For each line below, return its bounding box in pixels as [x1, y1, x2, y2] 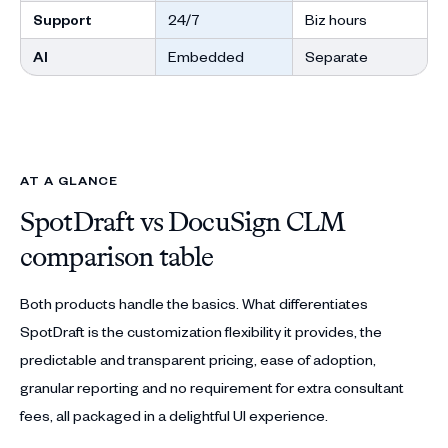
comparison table [20, 240, 214, 273]
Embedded [168, 47, 245, 66]
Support [33, 10, 92, 29]
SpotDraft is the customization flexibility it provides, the [20, 322, 382, 341]
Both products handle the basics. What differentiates [20, 294, 368, 313]
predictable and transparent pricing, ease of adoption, [20, 350, 376, 369]
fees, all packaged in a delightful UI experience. [20, 406, 331, 425]
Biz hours [304, 10, 367, 29]
